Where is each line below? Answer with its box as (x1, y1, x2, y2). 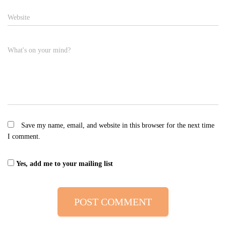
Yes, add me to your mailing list (14, 159, 113, 167)
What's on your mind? (8, 46, 71, 54)
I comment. (8, 132, 40, 140)
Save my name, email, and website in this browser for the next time (21, 121, 214, 129)
